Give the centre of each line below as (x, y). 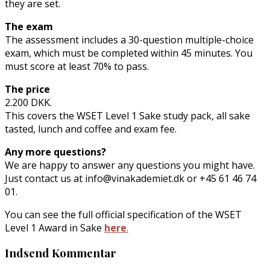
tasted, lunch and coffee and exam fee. (91, 129)
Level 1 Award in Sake (55, 228)
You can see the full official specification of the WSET (123, 214)
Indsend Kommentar (61, 253)
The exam (29, 26)
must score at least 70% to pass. (77, 66)
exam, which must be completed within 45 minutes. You (129, 53)
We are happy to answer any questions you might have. (130, 165)
